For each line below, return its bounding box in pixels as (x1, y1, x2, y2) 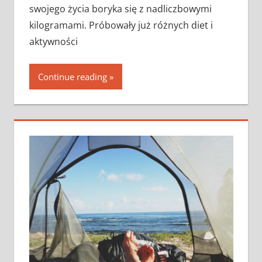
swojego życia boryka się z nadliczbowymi (29, 2, 212, 15)
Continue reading (37, 70, 107, 82)
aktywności (29, 35, 78, 48)
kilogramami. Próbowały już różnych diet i (29, 18, 213, 32)
